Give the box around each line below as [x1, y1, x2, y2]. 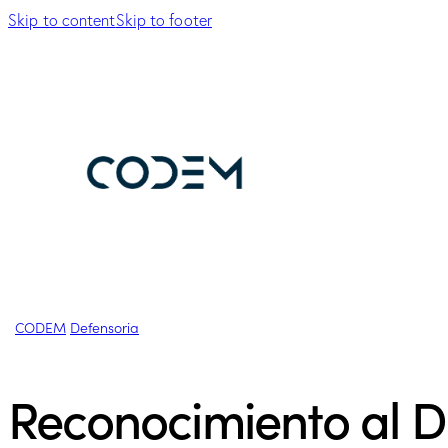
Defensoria [70, 316, 139, 337]
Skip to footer [115, 10, 212, 30]
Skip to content [8, 10, 116, 30]
